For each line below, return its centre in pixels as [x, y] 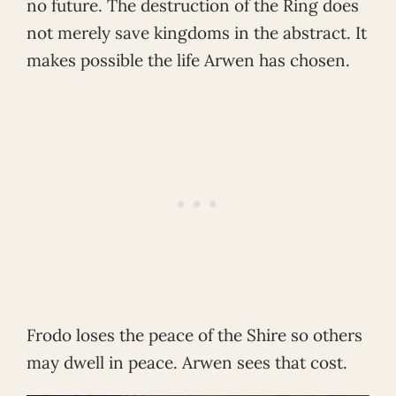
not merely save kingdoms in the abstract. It [197, 32]
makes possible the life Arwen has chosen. [188, 60]
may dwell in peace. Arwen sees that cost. [187, 363]
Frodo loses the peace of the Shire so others [194, 335]
